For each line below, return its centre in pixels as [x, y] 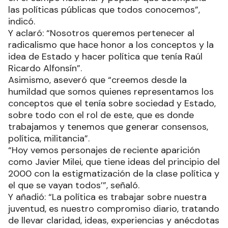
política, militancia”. [49, 139]
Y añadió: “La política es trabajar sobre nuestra [107, 197]
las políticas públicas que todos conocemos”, [104, 10]
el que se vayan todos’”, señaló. [74, 186]
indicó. [22, 22]
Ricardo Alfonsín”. [45, 68]
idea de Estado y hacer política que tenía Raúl [105, 57]
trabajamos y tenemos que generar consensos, [108, 127]
